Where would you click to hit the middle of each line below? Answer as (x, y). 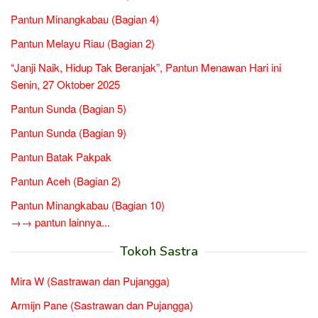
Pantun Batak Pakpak (61, 156)
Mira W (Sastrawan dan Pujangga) (90, 280)
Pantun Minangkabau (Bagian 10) (88, 204)
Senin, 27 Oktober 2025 (65, 84)
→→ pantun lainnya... (60, 221)
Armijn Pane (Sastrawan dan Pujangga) (102, 305)
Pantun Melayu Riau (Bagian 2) (83, 43)
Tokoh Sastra (159, 251)
